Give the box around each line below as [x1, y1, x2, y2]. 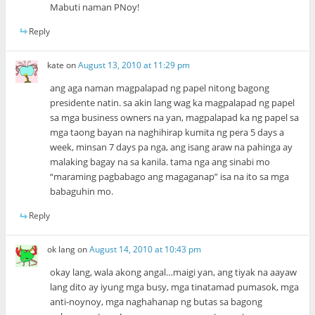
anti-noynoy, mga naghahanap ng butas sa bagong [50, 295, 263, 309]
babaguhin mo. [50, 185, 114, 198]
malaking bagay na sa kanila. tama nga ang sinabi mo [50, 155, 271, 169]
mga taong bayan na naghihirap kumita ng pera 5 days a [50, 126, 285, 139]
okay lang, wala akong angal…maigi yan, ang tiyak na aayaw [50, 266, 297, 279]
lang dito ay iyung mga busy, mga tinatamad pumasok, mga [50, 281, 300, 294]
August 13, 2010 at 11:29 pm [78, 59, 191, 72]
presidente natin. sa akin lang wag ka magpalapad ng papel [50, 96, 295, 110]
